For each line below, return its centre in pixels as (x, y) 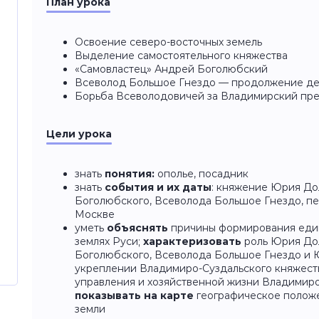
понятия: (131, 174)
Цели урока (79, 134)
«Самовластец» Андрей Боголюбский (171, 69)
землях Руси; (109, 241)
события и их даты (158, 187)
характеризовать (194, 241)
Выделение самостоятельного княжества (181, 56)
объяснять (137, 228)
